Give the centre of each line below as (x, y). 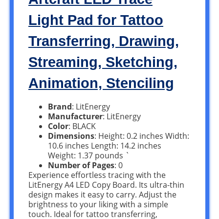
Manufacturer (75, 116)
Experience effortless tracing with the (97, 175)
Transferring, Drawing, (104, 41)
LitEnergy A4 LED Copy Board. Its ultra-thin (106, 185)
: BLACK (82, 126)
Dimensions (71, 136)
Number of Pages (81, 165)
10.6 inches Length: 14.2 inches (105, 145)
